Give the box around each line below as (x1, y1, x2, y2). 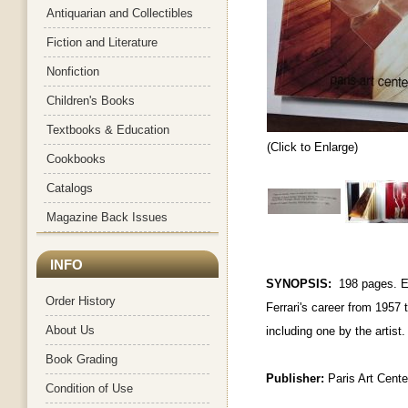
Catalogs (46, 181, 93, 195)
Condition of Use (46, 382, 133, 395)
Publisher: (266, 372, 328, 386)
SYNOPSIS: (266, 277, 331, 291)
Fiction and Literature (46, 36, 158, 49)
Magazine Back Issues (46, 210, 168, 224)
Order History (46, 294, 116, 308)
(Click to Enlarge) (267, 140, 358, 155)
